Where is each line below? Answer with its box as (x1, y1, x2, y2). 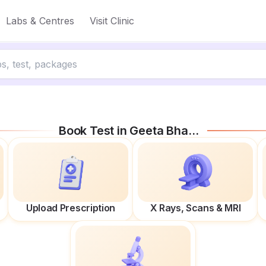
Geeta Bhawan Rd (129, 123, 188, 138)
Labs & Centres (6, 15, 74, 27)
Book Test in (59, 123, 130, 138)
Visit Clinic (90, 15, 134, 27)
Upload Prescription (26, 202, 115, 214)
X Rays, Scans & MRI (150, 202, 241, 214)
